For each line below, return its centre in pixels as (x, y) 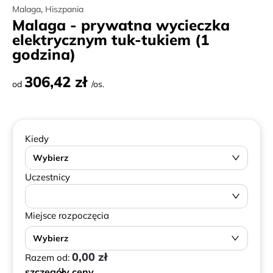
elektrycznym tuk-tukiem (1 (111, 40)
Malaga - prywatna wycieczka (121, 25)
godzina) (44, 54)
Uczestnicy (48, 177)
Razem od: (48, 257)
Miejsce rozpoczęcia (67, 215)
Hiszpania (64, 9)
